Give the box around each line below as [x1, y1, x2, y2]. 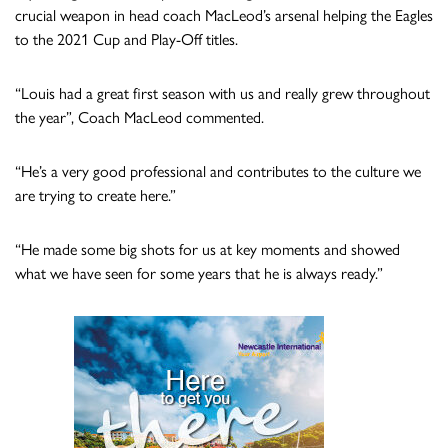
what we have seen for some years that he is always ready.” [15, 263, 383, 283]
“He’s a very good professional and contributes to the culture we [15, 161, 421, 181]
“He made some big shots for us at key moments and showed [15, 239, 400, 259]
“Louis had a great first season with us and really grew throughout [15, 83, 430, 103]
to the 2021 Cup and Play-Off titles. [15, 29, 238, 49]
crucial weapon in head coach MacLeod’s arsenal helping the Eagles [15, 5, 433, 25]
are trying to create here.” [15, 185, 176, 205]
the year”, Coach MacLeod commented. [15, 107, 264, 127]
